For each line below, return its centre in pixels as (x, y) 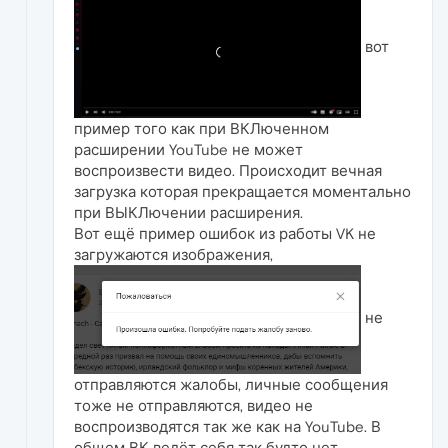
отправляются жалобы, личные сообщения (231, 385)
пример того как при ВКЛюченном (201, 129)
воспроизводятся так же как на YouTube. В (227, 427)
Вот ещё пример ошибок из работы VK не (225, 234)
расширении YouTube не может (188, 150)
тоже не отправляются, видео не (193, 406)
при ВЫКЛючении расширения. (188, 213)
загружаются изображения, (173, 255)
